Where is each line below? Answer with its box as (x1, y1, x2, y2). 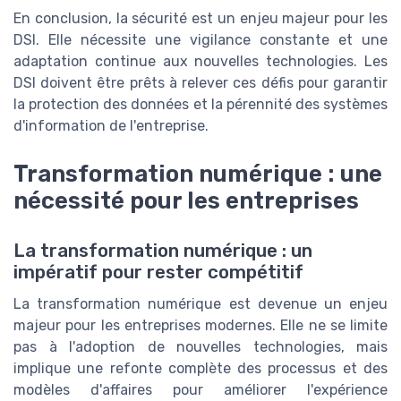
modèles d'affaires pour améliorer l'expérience (13, 381, 388, 399)
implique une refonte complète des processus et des (13, 360, 388, 378)
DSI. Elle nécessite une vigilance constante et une (13, 30, 388, 48)
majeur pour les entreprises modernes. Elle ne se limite (13, 317, 388, 335)
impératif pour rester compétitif (13, 261, 303, 284)
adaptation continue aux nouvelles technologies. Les (13, 52, 388, 70)
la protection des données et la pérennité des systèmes (13, 95, 388, 113)
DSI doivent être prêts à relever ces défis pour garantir (13, 73, 388, 91)
